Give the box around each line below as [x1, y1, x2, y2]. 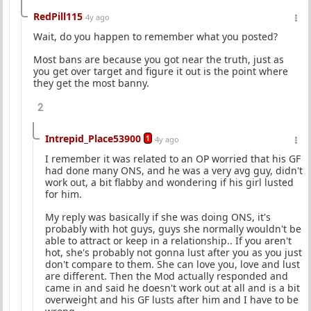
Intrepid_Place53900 [45, 132, 141, 145]
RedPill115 [33, 10, 83, 23]
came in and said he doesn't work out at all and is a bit [45, 281, 300, 294]
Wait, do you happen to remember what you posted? [33, 30, 278, 43]
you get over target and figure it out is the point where [33, 65, 288, 78]
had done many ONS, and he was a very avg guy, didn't [45, 164, 303, 177]
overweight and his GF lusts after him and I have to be [45, 293, 299, 306]
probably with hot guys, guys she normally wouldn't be [45, 222, 301, 235]
